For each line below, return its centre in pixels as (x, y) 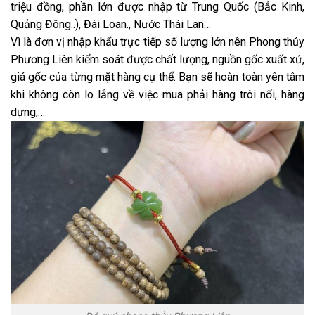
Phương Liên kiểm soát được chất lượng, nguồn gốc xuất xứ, (157, 59)
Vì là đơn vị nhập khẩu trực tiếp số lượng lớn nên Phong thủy (157, 41)
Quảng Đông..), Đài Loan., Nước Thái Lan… (111, 24)
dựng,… (29, 112)
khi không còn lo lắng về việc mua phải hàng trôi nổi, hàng (157, 94)
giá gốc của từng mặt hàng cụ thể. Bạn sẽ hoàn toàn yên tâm (157, 77)
